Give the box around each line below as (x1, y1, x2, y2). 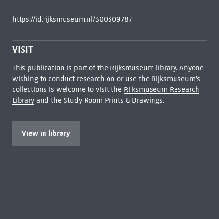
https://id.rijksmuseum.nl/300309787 (12, 15, 132, 23)
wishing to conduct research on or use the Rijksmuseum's (12, 74, 200, 83)
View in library (22, 129, 70, 138)
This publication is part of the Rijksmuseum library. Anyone (12, 64, 204, 72)
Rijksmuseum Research (123, 85, 199, 94)
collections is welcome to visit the (12, 85, 124, 94)
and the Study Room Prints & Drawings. (34, 96, 164, 105)
